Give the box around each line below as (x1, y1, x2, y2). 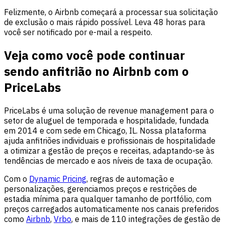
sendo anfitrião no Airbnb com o (4, 63, 189, 80)
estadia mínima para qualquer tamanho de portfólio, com (4, 194, 211, 204)
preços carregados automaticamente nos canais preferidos (4, 204, 219, 214)
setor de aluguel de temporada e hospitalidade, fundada (4, 116, 209, 126)
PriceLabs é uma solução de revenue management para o (4, 105, 214, 116)
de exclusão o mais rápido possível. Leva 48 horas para (4, 17, 205, 28)
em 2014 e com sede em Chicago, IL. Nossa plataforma (4, 126, 206, 136)
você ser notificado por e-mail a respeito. (4, 27, 152, 38)
